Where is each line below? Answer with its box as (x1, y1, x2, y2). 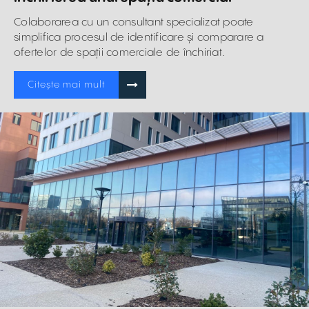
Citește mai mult (28, 79, 106, 90)
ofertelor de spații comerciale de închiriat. (14, 46, 225, 59)
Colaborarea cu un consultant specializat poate (14, 16, 254, 28)
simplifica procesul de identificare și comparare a (14, 31, 264, 43)
